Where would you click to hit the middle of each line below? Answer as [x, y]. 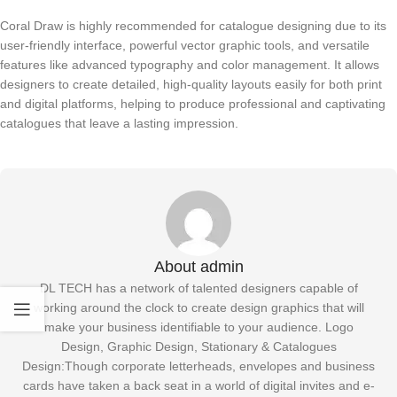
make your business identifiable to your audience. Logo [198, 327]
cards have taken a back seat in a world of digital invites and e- [198, 385]
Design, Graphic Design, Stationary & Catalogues [198, 346]
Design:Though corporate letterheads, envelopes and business [198, 366]
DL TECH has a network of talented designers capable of [198, 288]
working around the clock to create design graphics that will [198, 307]
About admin [198, 266]
